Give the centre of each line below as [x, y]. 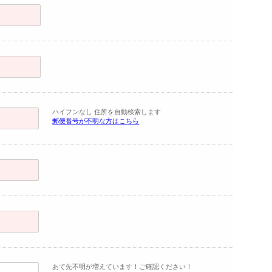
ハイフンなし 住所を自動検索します [107, 111]
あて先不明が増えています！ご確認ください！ [123, 266]
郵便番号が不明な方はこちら [96, 121]
